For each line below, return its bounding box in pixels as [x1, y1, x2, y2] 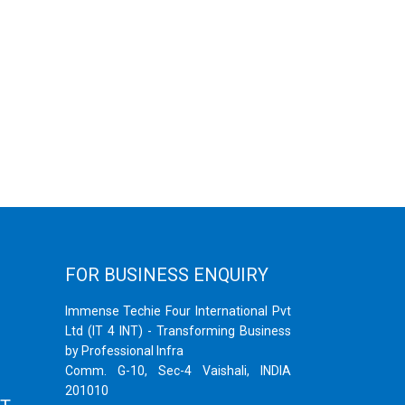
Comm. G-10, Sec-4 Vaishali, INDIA [64, 363, 291, 379]
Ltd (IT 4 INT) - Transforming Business [64, 324, 291, 339]
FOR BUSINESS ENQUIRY [64, 264, 268, 287]
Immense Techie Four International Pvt [64, 304, 291, 319]
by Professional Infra [64, 344, 184, 359]
